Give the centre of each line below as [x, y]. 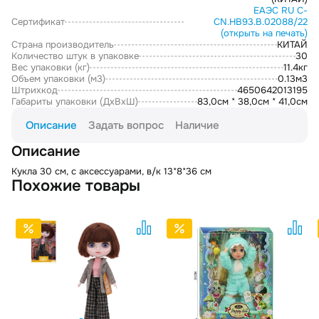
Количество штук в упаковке [75, 56]
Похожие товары [76, 186]
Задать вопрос [126, 126]
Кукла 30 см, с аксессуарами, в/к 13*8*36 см [111, 172]
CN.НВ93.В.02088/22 [261, 22]
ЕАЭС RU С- [281, 11]
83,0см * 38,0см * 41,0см [252, 102]
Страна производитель [63, 45]
